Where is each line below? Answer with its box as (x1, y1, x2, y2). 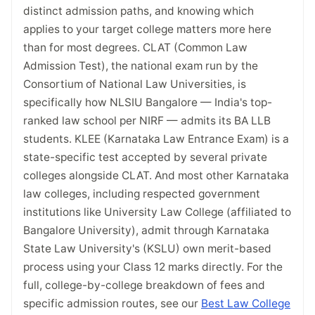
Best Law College (201, 296, 290, 310)
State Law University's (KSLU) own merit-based (23, 241, 271, 255)
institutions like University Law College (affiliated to (23, 205, 291, 219)
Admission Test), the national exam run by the (23, 58, 258, 72)
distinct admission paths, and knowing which (23, 4, 254, 18)
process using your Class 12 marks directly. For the (23, 259, 283, 274)
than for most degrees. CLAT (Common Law (23, 40, 247, 54)
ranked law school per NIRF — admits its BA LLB (23, 113, 271, 127)
